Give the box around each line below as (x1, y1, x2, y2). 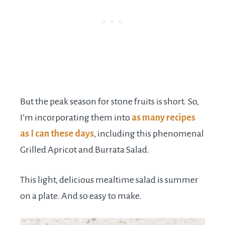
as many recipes (130, 113, 195, 123)
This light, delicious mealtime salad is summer (20, 175, 198, 185)
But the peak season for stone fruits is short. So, (20, 96, 199, 107)
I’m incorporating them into (20, 113, 130, 123)
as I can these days (20, 129, 94, 139)
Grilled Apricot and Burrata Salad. (20, 145, 150, 155)
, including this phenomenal (94, 129, 204, 139)
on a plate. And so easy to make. (20, 191, 142, 201)
